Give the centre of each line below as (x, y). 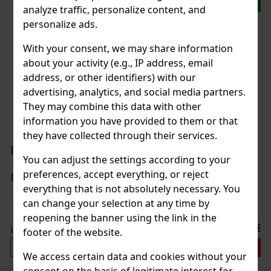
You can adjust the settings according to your (127, 159)
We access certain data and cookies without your (135, 256)
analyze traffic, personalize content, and (115, 9)
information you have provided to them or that (131, 121)
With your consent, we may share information (128, 48)
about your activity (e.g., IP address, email (118, 63)
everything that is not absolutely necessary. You (132, 188)
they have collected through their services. (120, 135)
